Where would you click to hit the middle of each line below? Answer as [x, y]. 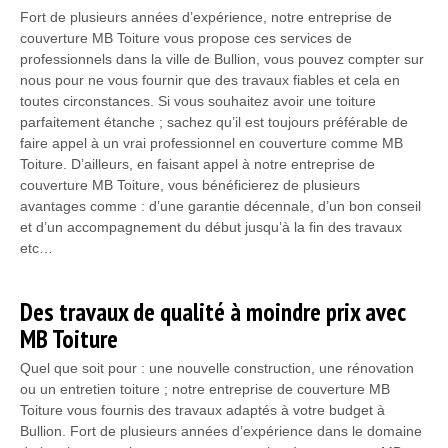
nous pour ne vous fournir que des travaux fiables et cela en [210, 79]
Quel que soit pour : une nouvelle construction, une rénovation [217, 367]
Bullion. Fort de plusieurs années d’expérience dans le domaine [221, 430]
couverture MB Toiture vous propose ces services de [186, 37]
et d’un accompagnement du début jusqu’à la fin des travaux [211, 226]
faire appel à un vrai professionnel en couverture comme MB [211, 142]
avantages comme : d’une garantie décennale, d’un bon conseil [220, 205]
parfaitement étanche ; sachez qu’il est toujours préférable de [214, 121]
